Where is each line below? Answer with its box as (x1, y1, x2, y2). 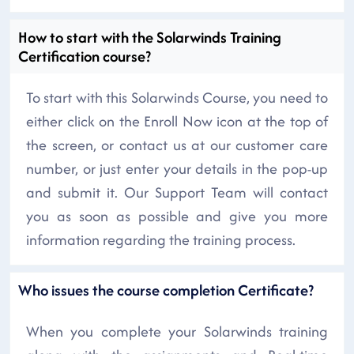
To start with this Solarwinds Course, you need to (26, 86, 328, 108)
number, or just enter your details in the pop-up (26, 157, 328, 179)
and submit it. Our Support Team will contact (26, 181, 328, 203)
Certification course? (18, 44, 151, 67)
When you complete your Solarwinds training (26, 320, 328, 342)
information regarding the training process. (26, 228, 296, 250)
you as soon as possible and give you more (26, 205, 328, 227)
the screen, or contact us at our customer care (26, 134, 328, 156)
